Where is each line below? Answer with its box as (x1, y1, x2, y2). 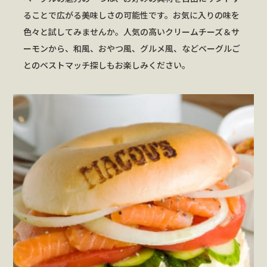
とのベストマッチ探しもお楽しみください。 (23, 58, 190, 71)
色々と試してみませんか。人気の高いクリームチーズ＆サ (23, 25, 240, 38)
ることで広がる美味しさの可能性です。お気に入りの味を (23, 8, 240, 21)
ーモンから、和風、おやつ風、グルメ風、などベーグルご (23, 42, 240, 54)
